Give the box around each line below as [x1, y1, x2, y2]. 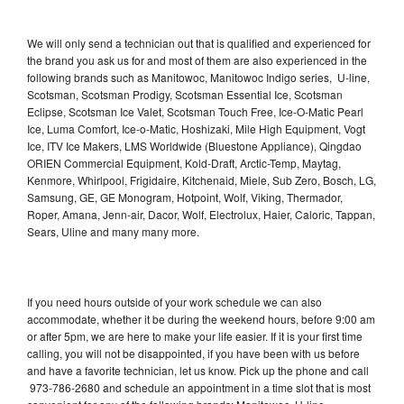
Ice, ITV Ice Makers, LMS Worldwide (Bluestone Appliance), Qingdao [27, 137, 362, 153]
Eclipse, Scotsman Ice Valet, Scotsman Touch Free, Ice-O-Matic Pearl [27, 103, 363, 119]
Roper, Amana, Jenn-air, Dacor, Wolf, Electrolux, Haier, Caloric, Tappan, [27, 206, 375, 222]
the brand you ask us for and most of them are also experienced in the [27, 51, 367, 68]
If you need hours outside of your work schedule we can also [27, 293, 322, 309]
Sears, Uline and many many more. [27, 223, 202, 239]
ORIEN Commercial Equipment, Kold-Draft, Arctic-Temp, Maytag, [27, 154, 341, 170]
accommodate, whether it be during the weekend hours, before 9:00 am [27, 310, 375, 326]
